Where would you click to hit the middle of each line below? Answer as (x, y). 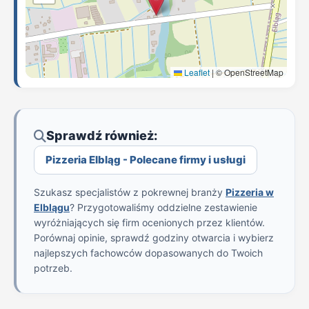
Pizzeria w (250, 192)
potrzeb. (53, 268)
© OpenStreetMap (249, 72)
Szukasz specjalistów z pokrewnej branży (130, 192)
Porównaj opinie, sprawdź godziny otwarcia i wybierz (154, 238)
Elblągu (52, 207)
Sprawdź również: (102, 136)
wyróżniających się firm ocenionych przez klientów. (149, 222)
